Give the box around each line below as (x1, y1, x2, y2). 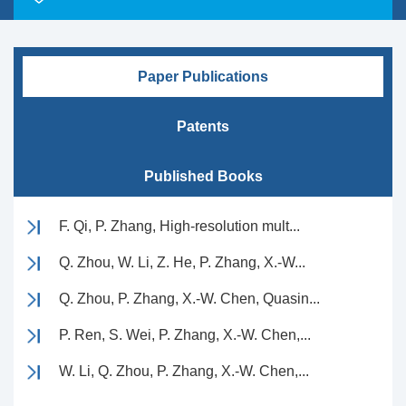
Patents (177, 119, 229, 134)
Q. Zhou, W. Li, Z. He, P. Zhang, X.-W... (59, 255, 305, 270)
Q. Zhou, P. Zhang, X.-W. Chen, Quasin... (59, 291, 320, 306)
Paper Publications (138, 69, 268, 84)
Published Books (143, 169, 263, 184)
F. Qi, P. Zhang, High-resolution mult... (59, 218, 300, 234)
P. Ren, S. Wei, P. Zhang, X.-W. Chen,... (59, 327, 311, 343)
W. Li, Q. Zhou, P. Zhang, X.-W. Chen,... (59, 363, 309, 379)
